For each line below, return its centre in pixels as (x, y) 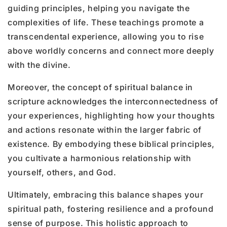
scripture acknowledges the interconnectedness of (113, 101)
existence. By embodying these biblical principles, (111, 144)
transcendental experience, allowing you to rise (106, 36)
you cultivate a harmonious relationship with (100, 158)
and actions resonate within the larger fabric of (105, 129)
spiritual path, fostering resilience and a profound (111, 209)
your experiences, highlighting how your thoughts (111, 115)
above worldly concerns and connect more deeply (111, 50)
